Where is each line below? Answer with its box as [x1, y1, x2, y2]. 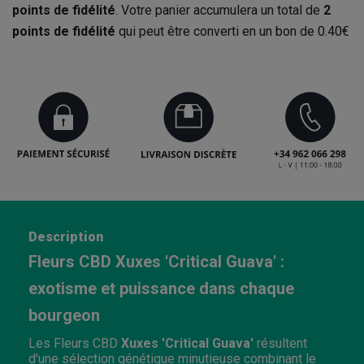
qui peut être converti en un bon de [115, 24, 318, 39]
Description [28, 228, 103, 245]
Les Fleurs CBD [28, 335, 121, 351]
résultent [253, 335, 307, 351]
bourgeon [28, 305, 100, 325]
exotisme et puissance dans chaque [28, 278, 294, 298]
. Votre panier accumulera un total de [115, 2, 323, 18]
